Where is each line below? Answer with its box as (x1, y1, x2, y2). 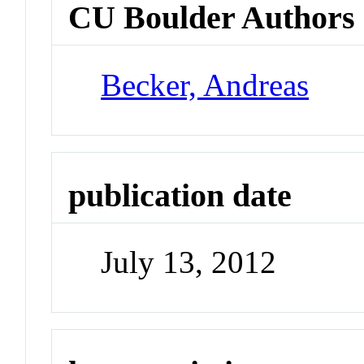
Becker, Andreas (101, 67, 310, 102)
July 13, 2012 (101, 245, 277, 280)
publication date (68, 176, 292, 214)
